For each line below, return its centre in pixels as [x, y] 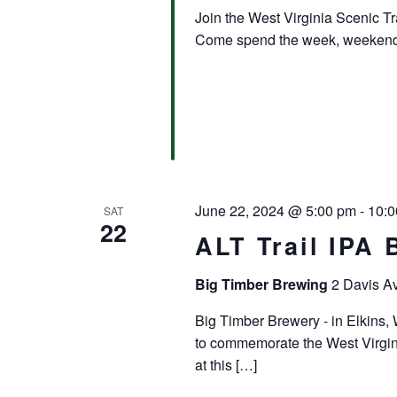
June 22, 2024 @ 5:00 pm [275, 211]
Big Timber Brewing [263, 284]
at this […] [226, 365]
